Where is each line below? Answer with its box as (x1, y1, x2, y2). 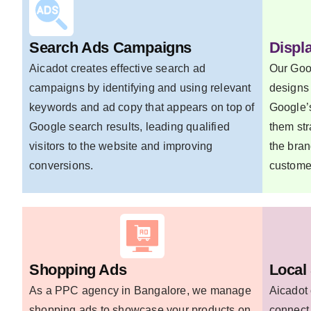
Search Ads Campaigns (29, 39, 192, 57)
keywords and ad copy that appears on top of (29, 101, 255, 114)
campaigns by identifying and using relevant (29, 82, 251, 94)
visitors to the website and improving (29, 140, 213, 153)
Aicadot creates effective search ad (29, 62, 205, 75)
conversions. (29, 160, 94, 172)
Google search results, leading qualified (29, 121, 230, 133)
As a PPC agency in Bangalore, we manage (29, 284, 251, 296)
